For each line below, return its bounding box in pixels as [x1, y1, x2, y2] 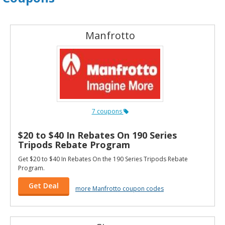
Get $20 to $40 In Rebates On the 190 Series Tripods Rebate [18, 154, 188, 163]
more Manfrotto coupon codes [75, 184, 164, 193]
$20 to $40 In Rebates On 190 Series [18, 129, 177, 141]
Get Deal [29, 180, 59, 190]
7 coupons [91, 106, 124, 116]
